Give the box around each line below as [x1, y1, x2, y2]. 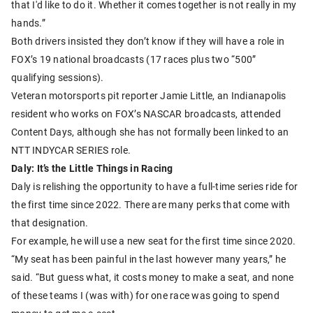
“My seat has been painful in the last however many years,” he [11, 252, 286, 266]
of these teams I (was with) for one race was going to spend [11, 289, 279, 303]
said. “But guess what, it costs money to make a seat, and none [11, 270, 294, 284]
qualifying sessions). [11, 71, 104, 85]
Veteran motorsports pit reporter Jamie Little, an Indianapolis [11, 89, 286, 103]
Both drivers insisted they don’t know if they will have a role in [11, 34, 285, 48]
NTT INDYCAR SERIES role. [11, 143, 131, 157]
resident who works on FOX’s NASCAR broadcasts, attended [11, 107, 281, 121]
